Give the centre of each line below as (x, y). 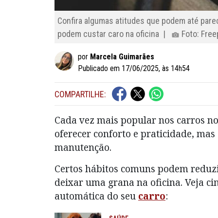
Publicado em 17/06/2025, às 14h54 (134, 69)
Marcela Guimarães (122, 57)
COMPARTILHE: (80, 94)
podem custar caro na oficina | (115, 34)
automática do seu (96, 196)
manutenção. (83, 147)
